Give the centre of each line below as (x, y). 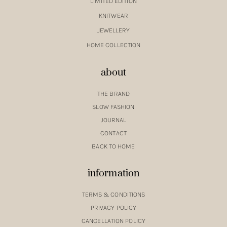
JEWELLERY (113, 30)
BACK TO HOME (113, 146)
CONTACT (113, 133)
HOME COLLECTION (113, 45)
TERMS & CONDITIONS (113, 195)
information (113, 174)
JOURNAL (113, 120)
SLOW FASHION (113, 107)
